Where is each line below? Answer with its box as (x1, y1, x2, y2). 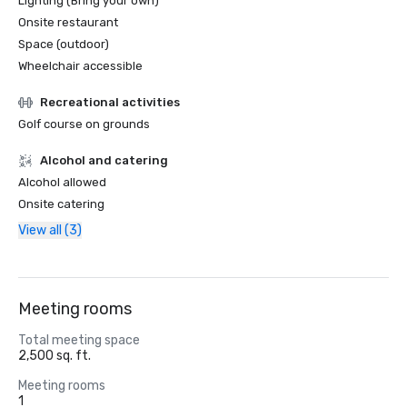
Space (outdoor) (18, 37, 109, 51)
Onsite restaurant (18, 15, 118, 29)
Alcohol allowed (18, 175, 106, 189)
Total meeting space (18, 333, 140, 348)
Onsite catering (18, 197, 104, 211)
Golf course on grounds (18, 117, 150, 131)
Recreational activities (40, 95, 180, 109)
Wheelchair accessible (18, 59, 143, 73)
